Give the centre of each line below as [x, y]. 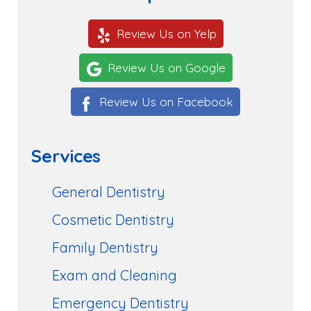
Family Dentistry [105, 247]
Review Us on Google [166, 68]
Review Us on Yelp [166, 34]
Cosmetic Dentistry [113, 219]
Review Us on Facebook [166, 101]
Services [66, 155]
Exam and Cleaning [115, 275]
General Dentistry [109, 192]
